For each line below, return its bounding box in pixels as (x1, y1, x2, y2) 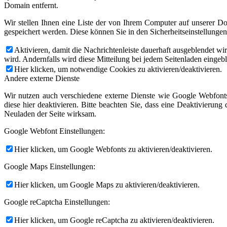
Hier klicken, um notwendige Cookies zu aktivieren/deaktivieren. (14, 64, 222, 73)
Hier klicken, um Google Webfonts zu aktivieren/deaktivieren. (14, 144, 212, 154)
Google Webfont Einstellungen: (4, 126, 105, 135)
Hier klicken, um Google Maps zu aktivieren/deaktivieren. (14, 180, 200, 189)
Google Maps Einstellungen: (4, 162, 95, 171)
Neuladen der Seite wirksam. (4, 109, 96, 118)
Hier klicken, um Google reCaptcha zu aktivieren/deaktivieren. (14, 215, 214, 224)
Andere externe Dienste (4, 73, 80, 83)
